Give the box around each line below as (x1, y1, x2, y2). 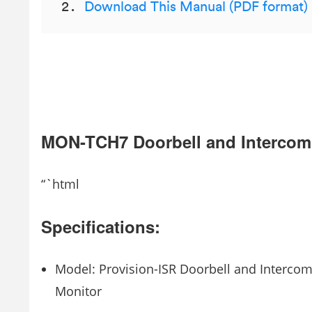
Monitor (55, 283, 102, 299)
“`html (41, 175, 79, 192)
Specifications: (41, 214, 160, 238)
